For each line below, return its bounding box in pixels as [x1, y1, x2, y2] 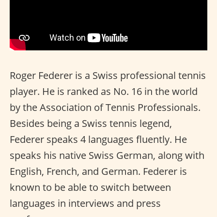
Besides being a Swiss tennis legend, [10, 116, 172, 130]
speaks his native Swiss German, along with [10, 148, 204, 162]
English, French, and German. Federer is [10, 164, 187, 178]
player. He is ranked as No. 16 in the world [10, 84, 198, 98]
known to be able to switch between [10, 180, 171, 194]
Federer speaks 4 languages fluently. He [10, 132, 187, 146]
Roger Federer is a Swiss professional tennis [10, 68, 206, 82]
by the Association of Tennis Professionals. [10, 100, 201, 114]
